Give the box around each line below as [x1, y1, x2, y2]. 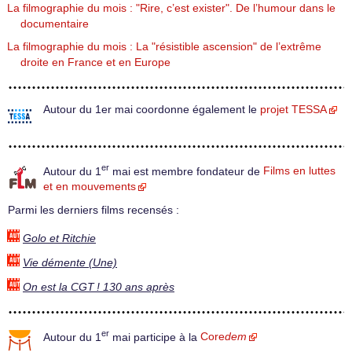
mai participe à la [109, 331, 200, 343]
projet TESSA [260, 103, 327, 115]
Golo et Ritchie [23, 232, 96, 244]
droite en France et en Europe [20, 56, 170, 68]
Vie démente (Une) [23, 256, 117, 269]
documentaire [20, 17, 89, 30]
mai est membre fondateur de [109, 165, 263, 178]
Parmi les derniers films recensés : [8, 204, 179, 217]
